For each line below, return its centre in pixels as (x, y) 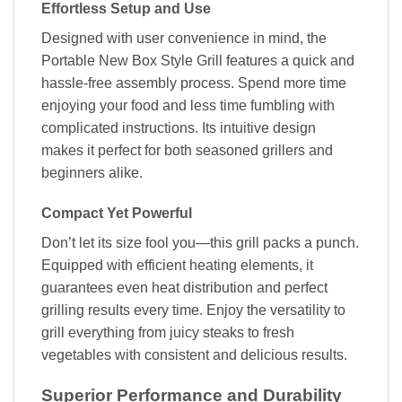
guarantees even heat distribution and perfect (184, 288)
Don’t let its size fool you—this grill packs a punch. (200, 243)
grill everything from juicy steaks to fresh (168, 333)
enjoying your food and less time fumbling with (188, 105)
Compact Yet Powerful (117, 214)
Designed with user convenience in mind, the (184, 38)
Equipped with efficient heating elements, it (177, 266)
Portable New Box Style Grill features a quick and (198, 60)
